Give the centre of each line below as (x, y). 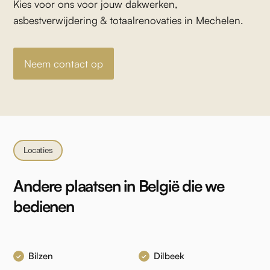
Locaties (38, 150)
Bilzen (41, 256)
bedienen (44, 206)
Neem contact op (64, 64)
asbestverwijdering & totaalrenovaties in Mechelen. (128, 20)
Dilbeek (169, 256)
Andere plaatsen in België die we (119, 186)
